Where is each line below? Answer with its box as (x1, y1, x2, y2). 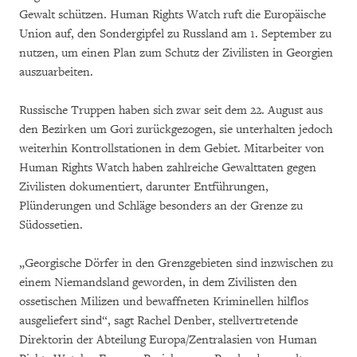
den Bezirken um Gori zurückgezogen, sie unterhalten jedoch (19, 122, 332, 137)
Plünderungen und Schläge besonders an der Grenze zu (19, 198, 303, 214)
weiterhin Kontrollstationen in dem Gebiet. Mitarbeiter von (19, 141, 324, 156)
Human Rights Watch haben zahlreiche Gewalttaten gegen (19, 160, 316, 175)
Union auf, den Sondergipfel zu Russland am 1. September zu (19, 26, 331, 41)
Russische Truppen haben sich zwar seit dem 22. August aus (19, 103, 323, 118)
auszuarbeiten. (19, 65, 93, 80)
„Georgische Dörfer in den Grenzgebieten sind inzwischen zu (19, 256, 333, 271)
